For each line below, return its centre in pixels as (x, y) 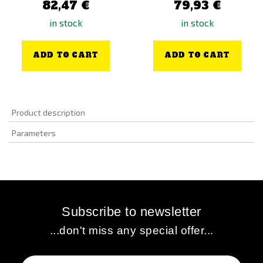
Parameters (34, 133)
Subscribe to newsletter (131, 212)
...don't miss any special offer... (131, 230)
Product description (48, 112)
